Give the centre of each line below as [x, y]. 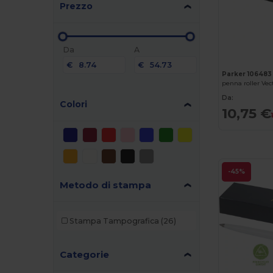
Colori [74, 104]
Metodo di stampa [106, 185]
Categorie [85, 254]
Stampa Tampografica [114, 221]
